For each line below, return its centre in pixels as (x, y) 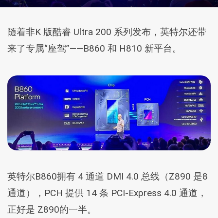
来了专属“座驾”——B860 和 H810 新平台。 (94, 48)
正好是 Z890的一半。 (52, 210)
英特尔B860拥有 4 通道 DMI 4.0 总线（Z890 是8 (108, 177)
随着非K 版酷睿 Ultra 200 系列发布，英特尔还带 (107, 32)
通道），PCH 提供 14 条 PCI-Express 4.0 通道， (107, 193)
